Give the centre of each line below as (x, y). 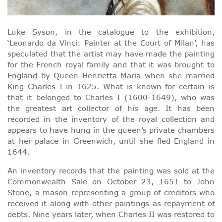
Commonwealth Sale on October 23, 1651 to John (111, 181)
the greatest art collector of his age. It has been (111, 108)
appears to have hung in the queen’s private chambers (111, 130)
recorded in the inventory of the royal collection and (111, 119)
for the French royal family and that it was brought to (111, 64)
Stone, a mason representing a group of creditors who (111, 192)
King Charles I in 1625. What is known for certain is (111, 86)
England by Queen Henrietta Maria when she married (111, 75)
